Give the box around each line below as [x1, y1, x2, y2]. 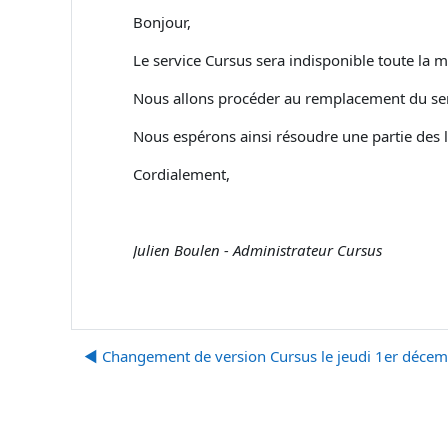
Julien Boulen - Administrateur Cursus [133, 240, 382, 260]
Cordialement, [133, 164, 230, 184]
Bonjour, [133, 12, 191, 32]
